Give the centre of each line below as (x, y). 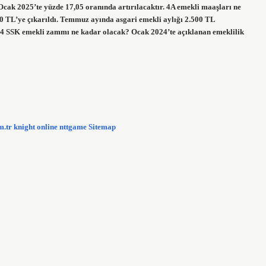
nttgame (73, 127)
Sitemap (102, 127)
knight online (36, 127)
